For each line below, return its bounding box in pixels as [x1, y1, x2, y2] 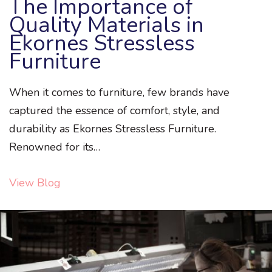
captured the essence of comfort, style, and [9, 103, 220, 118]
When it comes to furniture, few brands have [9, 85, 229, 100]
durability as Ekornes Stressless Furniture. [9, 121, 216, 137]
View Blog [9, 175, 61, 190]
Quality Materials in [9, 10, 204, 41]
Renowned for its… [9, 140, 100, 155]
